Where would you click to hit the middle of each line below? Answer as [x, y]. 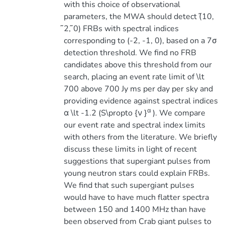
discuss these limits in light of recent [130, 149]
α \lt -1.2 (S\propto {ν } [105, 113]
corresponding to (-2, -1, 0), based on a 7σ [140, 41]
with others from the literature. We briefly [140, 137]
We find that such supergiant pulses [129, 185]
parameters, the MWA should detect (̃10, [139, 17]
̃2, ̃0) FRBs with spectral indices [121, 29]
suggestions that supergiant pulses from [137, 161]
